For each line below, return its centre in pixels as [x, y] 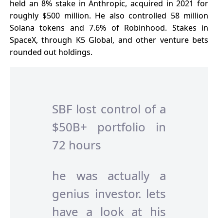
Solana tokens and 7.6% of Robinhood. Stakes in [109, 28]
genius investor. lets [109, 194]
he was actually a [109, 176]
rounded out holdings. [51, 52]
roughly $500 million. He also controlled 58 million [109, 16]
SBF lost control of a [109, 109]
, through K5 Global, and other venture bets [122, 40]
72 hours [77, 145]
